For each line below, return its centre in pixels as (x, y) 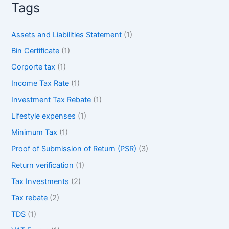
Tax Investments (40, 181)
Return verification (43, 165)
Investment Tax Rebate (51, 100)
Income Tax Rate (40, 84)
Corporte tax (33, 67)
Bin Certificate (36, 51)
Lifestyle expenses (44, 116)
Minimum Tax (35, 133)
